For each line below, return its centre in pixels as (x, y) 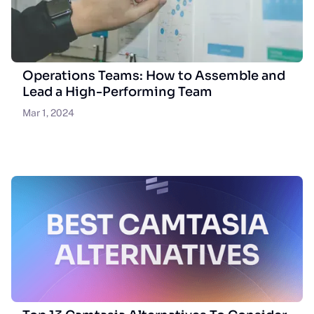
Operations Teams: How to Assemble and (154, 76)
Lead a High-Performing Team (117, 92)
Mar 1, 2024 (48, 113)
